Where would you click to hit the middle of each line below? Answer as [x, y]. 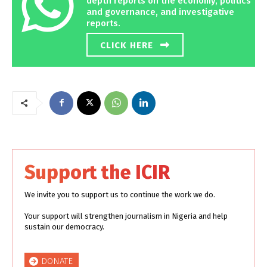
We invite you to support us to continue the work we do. [120, 194]
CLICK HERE [127, 45]
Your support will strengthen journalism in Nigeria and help [126, 216]
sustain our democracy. [64, 226]
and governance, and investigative [160, 12]
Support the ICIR [97, 172]
